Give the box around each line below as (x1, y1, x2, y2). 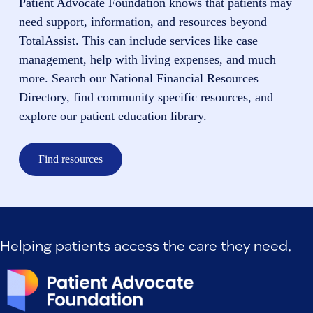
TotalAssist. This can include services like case (18, 33, 258, 48)
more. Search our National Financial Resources (18, 71, 259, 85)
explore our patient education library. (18, 108, 207, 123)
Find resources (38, 152, 103, 165)
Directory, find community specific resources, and (18, 89, 273, 104)
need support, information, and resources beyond (18, 14, 267, 29)
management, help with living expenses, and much (18, 52, 276, 66)
